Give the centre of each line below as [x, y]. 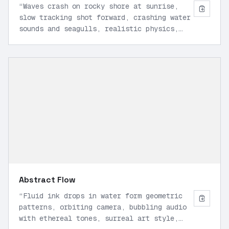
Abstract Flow [47, 180]
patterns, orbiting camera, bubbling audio [103, 207]
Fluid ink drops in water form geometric [103, 196]
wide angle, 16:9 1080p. [66, 40]
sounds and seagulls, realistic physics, [99, 29]
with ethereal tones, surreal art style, [99, 218]
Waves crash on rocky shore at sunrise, [101, 6]
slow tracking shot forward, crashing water [105, 17]
